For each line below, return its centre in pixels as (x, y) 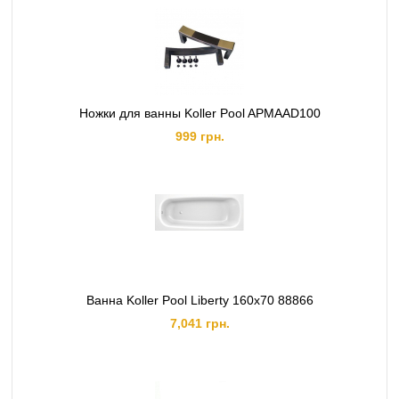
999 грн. (199, 136)
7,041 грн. (199, 323)
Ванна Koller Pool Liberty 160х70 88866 (199, 300)
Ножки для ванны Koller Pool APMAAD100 (199, 113)
